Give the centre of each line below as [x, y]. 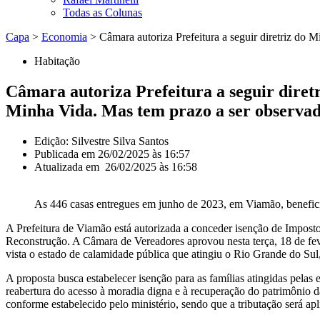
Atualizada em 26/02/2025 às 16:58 [116, 166]
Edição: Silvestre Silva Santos [101, 141]
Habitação [57, 61]
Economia [64, 37]
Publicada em [65, 154]
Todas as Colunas [102, 12]
